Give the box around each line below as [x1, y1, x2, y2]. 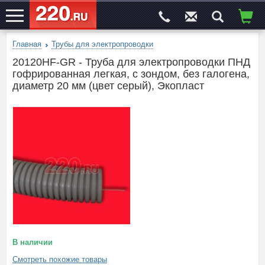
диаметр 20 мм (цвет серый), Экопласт [12, 80, 204, 92]
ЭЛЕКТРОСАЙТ [6, 44, 59, 52]
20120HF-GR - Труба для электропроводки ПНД [12, 56, 250, 68]
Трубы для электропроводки [51, 40, 153, 49]
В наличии [12, 238, 53, 247]
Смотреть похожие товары [12, 255, 107, 264]
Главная [12, 40, 41, 49]
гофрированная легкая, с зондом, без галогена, [12, 68, 250, 80]
